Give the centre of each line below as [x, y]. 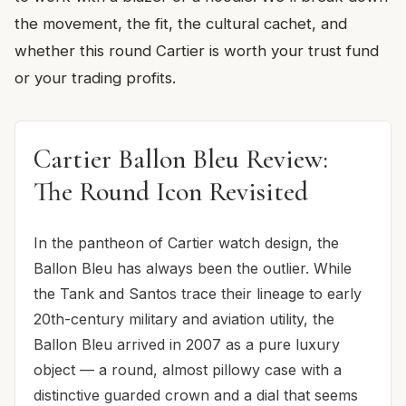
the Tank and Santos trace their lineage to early [198, 293]
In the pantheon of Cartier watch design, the [186, 242]
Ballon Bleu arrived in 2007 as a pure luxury [187, 344]
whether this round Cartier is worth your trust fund [197, 50]
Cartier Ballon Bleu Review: [181, 159]
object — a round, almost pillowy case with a [188, 369]
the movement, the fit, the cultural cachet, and [181, 23]
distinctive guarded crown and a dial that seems [196, 395]
